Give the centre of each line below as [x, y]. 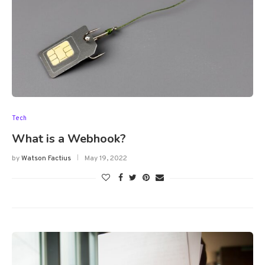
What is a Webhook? [69, 139]
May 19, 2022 [106, 159]
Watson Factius [46, 159]
